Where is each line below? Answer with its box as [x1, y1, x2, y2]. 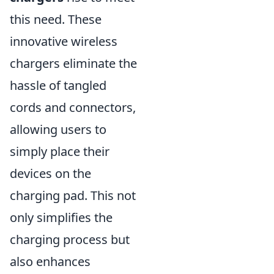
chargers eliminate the [10, 55, 137, 72]
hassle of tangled [10, 77, 106, 94]
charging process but [10, 231, 130, 248]
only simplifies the [10, 209, 113, 226]
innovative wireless [10, 33, 117, 50]
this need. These [10, 11, 102, 28]
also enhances [10, 253, 91, 270]
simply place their [10, 143, 109, 160]
